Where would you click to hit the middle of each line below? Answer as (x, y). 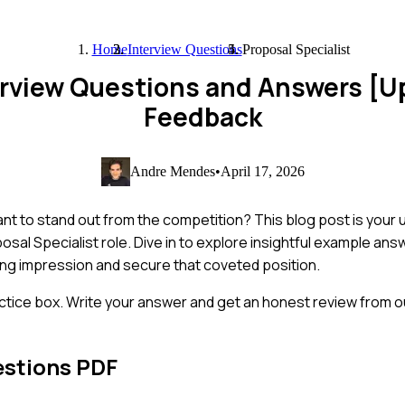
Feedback (202, 117)
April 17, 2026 (262, 171)
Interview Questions (184, 49)
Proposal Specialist (296, 49)
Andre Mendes (172, 171)
